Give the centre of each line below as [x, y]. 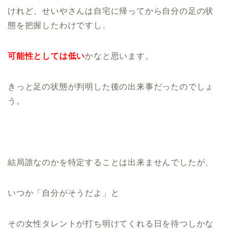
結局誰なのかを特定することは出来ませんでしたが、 [111, 162]
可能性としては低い [47, 56]
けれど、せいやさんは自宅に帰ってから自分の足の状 [111, 11]
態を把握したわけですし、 [59, 25]
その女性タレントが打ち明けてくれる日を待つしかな [111, 223]
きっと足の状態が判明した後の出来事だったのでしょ [111, 86]
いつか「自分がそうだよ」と [64, 193]
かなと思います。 [119, 56]
